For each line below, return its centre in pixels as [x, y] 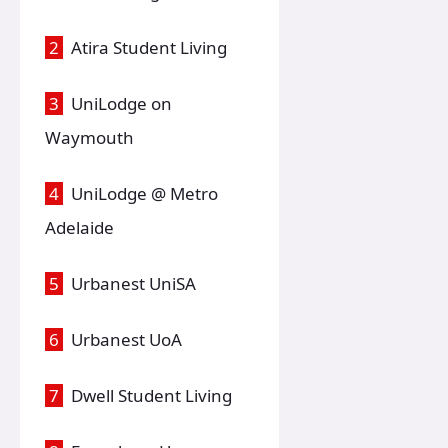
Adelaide [79, 227]
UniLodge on [117, 103]
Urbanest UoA [122, 340]
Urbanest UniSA [129, 284]
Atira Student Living [145, 47]
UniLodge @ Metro [140, 193]
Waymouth [89, 137]
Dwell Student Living [147, 396]
